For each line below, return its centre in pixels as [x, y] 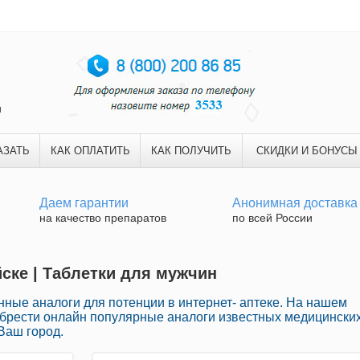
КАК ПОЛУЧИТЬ [191, 151]
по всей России [272, 218]
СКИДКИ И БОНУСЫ [307, 151]
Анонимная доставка [295, 203]
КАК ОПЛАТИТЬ [90, 151]
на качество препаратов [103, 218]
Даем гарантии [84, 203]
